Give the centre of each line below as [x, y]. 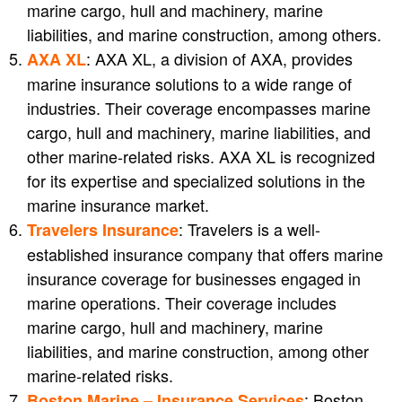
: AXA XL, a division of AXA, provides [219, 59]
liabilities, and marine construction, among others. [204, 35]
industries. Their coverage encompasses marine [199, 108]
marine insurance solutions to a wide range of [189, 84]
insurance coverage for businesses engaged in [194, 279]
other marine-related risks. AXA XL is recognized [201, 157]
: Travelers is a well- [249, 229]
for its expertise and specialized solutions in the [196, 181]
